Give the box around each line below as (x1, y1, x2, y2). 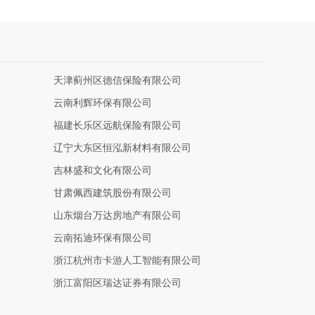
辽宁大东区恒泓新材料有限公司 (53, 143, 191, 153)
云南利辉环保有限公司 (53, 98, 152, 108)
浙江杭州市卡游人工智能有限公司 (53, 255, 201, 266)
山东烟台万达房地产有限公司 (53, 210, 181, 221)
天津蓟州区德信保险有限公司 (53, 75, 181, 86)
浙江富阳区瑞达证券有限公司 (53, 278, 181, 288)
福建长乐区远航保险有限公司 (53, 120, 181, 131)
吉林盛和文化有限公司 (53, 165, 152, 176)
